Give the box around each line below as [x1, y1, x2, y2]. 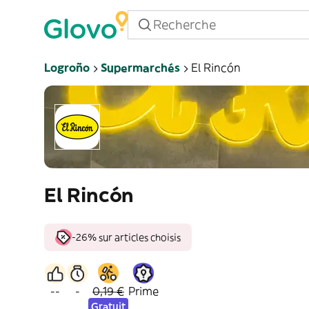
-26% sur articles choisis [72, 231, 181, 243]
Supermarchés [101, 61, 180, 74]
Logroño [44, 61, 90, 74]
